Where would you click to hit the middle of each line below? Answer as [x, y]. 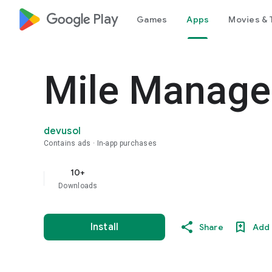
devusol [62, 131]
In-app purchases [127, 143]
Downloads [78, 186]
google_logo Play [82, 19]
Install [104, 227]
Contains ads [67, 143]
